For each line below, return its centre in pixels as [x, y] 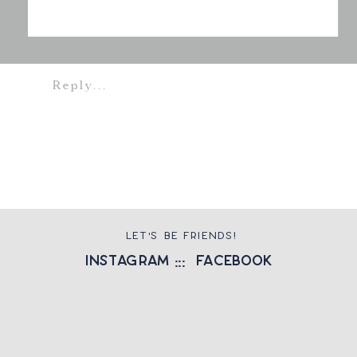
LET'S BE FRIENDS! [182, 235]
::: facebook [223, 261]
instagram [127, 261]
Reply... [80, 85]
